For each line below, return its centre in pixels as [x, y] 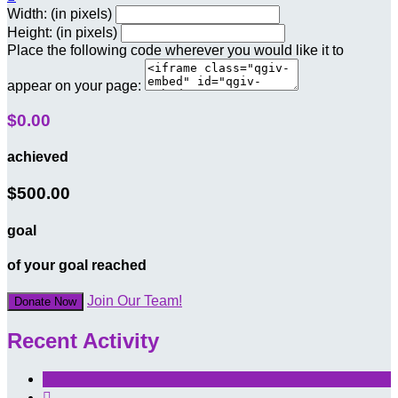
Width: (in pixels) [60, 14]
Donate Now [45, 302]
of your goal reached [77, 266]
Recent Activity [83, 341]
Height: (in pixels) [62, 33]
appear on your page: [74, 86]
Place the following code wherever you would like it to [175, 51]
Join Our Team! [135, 301]
